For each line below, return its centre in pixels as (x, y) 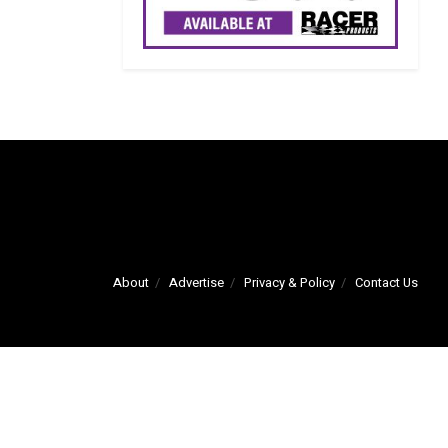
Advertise (196, 283)
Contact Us (386, 283)
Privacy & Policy (289, 283)
